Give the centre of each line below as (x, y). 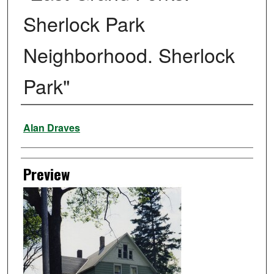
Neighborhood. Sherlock (129, 55)
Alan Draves (51, 128)
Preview (46, 174)
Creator (41, 121)
